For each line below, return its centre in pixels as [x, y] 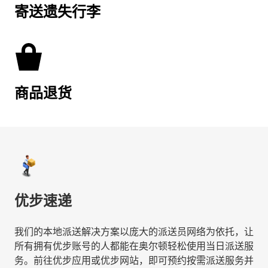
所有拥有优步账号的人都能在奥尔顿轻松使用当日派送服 [134, 246]
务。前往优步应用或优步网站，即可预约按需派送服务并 [134, 261]
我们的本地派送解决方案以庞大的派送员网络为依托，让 [134, 232]
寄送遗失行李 [57, 12]
